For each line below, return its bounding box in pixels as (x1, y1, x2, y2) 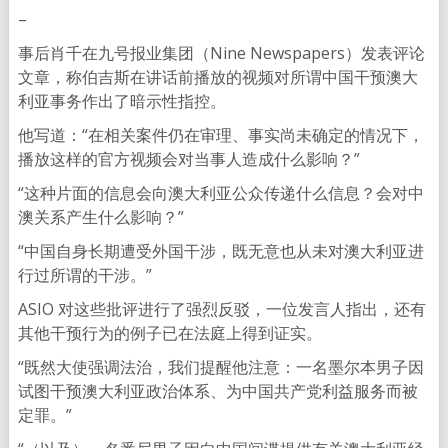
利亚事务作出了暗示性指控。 (17, 90, 226, 113)
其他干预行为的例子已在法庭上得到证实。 (17, 322, 322, 345)
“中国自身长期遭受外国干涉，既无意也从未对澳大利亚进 (17, 240, 424, 263)
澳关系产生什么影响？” (17, 206, 184, 229)
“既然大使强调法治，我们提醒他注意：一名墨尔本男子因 (17, 356, 424, 379)
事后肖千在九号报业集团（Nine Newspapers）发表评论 (17, 42, 425, 65)
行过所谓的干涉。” (17, 264, 152, 287)
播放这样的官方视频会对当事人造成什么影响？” (17, 148, 360, 171)
